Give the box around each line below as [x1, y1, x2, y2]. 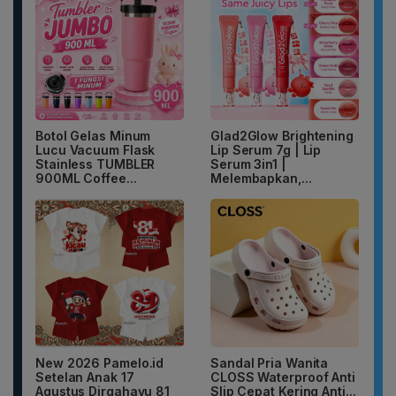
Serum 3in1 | [210, 156, 286, 172]
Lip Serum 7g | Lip [210, 142, 322, 158]
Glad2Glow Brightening [210, 128, 354, 144]
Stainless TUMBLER [35, 156, 156, 172]
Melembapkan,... [210, 171, 312, 187]
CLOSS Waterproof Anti [210, 369, 355, 385]
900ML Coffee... [35, 171, 137, 187]
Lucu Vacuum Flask [35, 142, 156, 158]
